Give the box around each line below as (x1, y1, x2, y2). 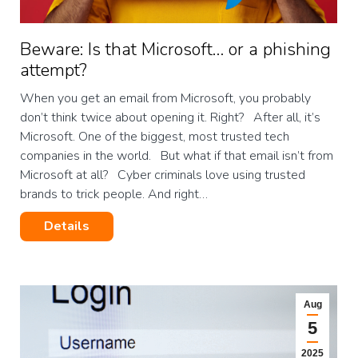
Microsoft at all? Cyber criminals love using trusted (20, 166, 305, 185)
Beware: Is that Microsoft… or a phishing (20, 38, 331, 62)
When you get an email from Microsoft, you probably (20, 89, 311, 108)
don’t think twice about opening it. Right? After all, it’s (20, 109, 320, 127)
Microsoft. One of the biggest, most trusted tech (20, 128, 289, 146)
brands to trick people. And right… (20, 185, 208, 204)
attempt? (20, 58, 87, 83)
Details (44, 217, 89, 236)
